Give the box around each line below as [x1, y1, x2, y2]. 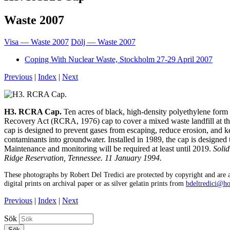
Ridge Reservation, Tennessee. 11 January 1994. [4, 154, 162, 163]
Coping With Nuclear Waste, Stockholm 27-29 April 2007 [25, 55, 213, 64]
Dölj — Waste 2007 [71, 37, 136, 47]
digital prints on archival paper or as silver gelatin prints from [4, 179, 186, 187]
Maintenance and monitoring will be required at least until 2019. [4, 144, 213, 154]
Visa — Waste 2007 [4, 37, 69, 47]
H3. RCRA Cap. [4, 107, 64, 117]
